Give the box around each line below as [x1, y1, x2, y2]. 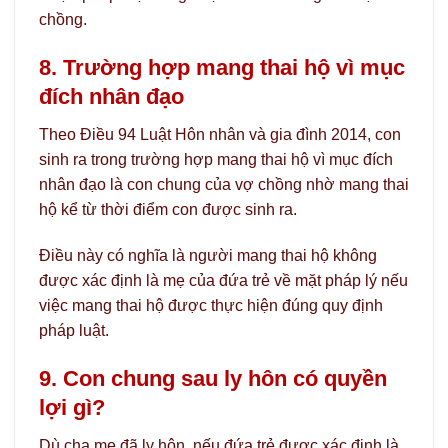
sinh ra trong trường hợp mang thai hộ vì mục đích [39, 151, 393, 169]
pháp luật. [39, 322, 109, 339]
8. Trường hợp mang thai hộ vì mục [39, 55, 405, 81]
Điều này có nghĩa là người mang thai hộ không [39, 247, 377, 264]
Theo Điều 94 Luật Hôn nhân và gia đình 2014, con [39, 126, 401, 144]
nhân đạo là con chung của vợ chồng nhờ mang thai [39, 176, 409, 194]
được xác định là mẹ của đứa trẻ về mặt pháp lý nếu [39, 272, 408, 289]
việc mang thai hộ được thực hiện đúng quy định [39, 297, 383, 314]
